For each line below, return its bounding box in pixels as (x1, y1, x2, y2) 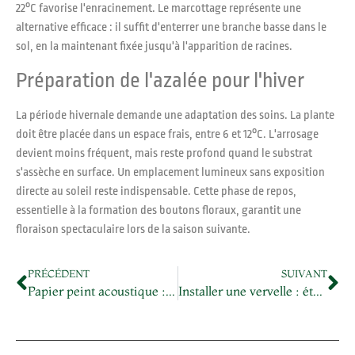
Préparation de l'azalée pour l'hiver (16, 67, 304, 92)
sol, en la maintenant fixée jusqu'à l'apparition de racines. (16, 39, 292, 53)
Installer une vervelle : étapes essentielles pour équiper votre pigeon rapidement (312, 283, 323, 300)
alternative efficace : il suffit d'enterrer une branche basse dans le (16, 20, 326, 34)
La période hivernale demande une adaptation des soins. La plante (16, 108, 334, 122)
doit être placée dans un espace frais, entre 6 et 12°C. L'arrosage (16, 127, 319, 141)
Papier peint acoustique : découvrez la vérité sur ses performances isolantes (166, 283, 175, 300)
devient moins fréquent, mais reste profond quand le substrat (16, 146, 312, 160)
